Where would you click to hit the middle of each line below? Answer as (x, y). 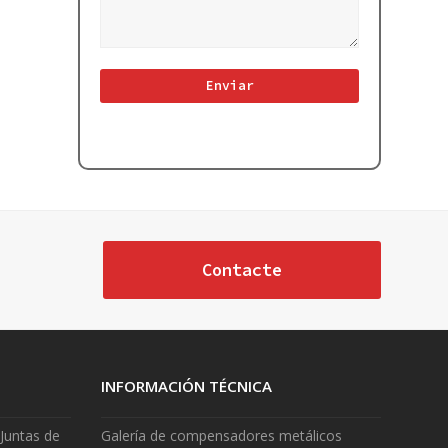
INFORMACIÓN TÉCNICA (186, 385)
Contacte (241, 269)
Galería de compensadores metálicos (221, 435)
